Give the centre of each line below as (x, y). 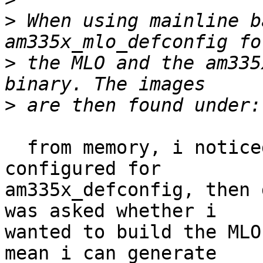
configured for (83, 169)
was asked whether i (111, 211)
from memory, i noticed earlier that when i (16, 148)
